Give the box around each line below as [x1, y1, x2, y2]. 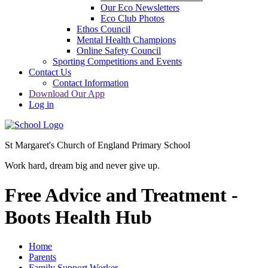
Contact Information [53, 78, 129, 89]
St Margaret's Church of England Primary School [5, 140, 190, 151]
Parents [29, 252, 56, 263]
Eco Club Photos [100, 13, 165, 24]
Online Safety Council [77, 45, 161, 56]
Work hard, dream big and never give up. [5, 160, 160, 171]
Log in [29, 99, 54, 110]
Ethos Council [77, 24, 130, 35]
